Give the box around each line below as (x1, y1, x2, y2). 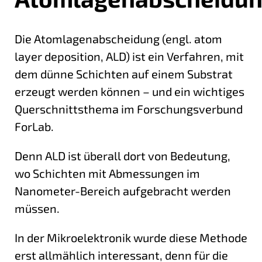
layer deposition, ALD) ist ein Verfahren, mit (15, 49, 244, 63)
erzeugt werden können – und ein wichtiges (15, 84, 244, 98)
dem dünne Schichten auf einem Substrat (15, 66, 233, 81)
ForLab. (15, 119, 54, 133)
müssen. (15, 201, 60, 215)
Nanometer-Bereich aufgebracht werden (15, 183, 231, 198)
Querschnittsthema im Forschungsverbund (15, 101, 243, 116)
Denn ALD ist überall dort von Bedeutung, (15, 148, 230, 163)
